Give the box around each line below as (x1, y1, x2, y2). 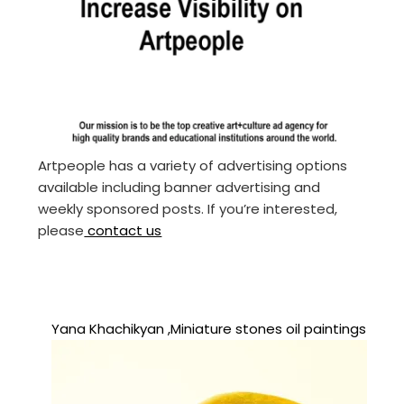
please (38, 221, 85, 241)
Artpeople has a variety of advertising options (38, 156, 348, 176)
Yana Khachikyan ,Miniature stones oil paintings (51, 319, 367, 339)
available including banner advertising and (38, 178, 321, 197)
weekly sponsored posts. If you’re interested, (38, 199, 338, 219)
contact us (84, 221, 162, 241)
